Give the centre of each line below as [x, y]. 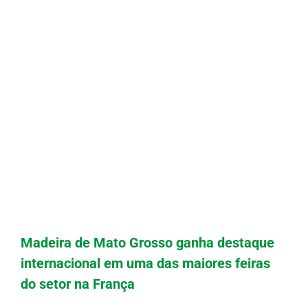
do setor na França [78, 284]
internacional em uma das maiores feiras [145, 264]
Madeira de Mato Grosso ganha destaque [147, 243]
